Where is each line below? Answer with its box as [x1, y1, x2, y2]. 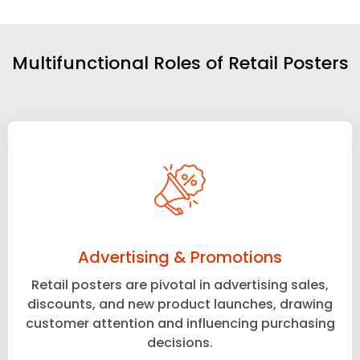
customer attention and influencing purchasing [25, 314, 335, 333]
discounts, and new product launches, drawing [27, 295, 333, 314]
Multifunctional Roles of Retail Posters [11, 51, 349, 76]
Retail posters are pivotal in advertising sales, [31, 276, 329, 295]
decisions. [147, 333, 213, 353]
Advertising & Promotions [78, 246, 282, 269]
